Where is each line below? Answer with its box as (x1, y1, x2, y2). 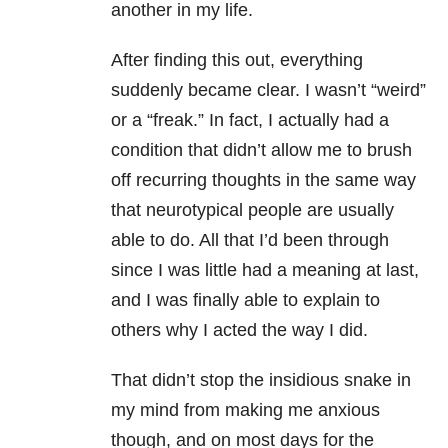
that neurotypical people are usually (111, 200, 394, 221)
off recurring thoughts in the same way (111, 170, 416, 191)
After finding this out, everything (111, 50, 363, 71)
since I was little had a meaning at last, (111, 260, 419, 281)
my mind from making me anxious (111, 400, 380, 421)
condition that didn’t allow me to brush (111, 140, 412, 161)
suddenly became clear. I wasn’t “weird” (111, 80, 426, 101)
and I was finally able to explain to (111, 290, 380, 311)
